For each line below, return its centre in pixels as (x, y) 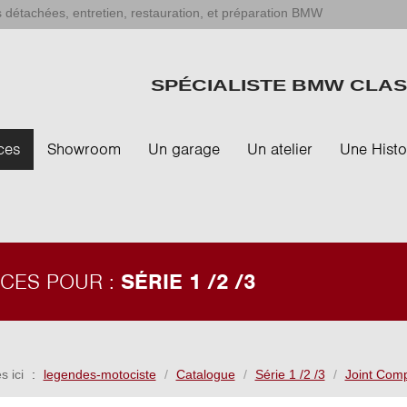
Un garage (184, 149)
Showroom (84, 149)
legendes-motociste (99, 374)
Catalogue (205, 374)
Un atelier (280, 149)
